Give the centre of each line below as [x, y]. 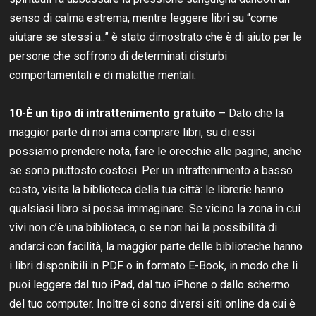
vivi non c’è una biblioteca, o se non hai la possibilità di [144, 227]
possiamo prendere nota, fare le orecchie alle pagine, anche [156, 151]
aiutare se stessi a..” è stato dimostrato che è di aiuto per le [156, 37]
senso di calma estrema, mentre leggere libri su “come [144, 18]
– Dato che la [250, 113]
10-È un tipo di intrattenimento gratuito [113, 113]
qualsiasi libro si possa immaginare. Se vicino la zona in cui [155, 208]
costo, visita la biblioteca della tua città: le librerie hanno [147, 189]
